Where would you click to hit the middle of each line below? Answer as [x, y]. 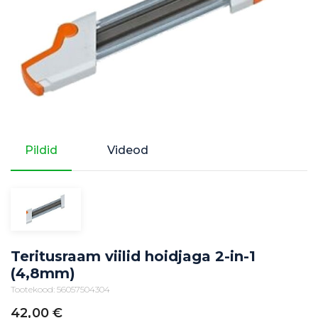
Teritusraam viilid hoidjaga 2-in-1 [133, 256]
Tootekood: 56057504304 [60, 289]
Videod [128, 150]
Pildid [41, 150]
